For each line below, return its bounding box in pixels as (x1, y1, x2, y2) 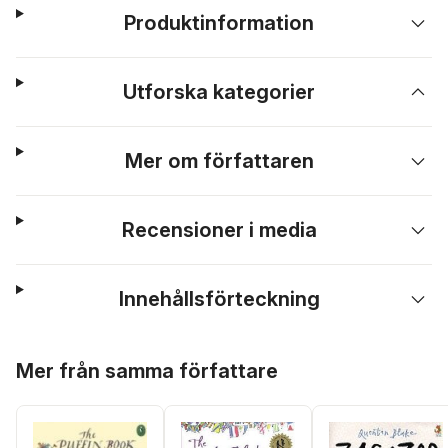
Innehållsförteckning (118, 287, 320, 311)
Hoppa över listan (15, 347, 140, 365)
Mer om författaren (124, 149, 314, 173)
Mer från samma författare (16, 359, 278, 383)
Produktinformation (124, 11, 315, 35)
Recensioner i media (121, 218, 317, 242)
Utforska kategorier (123, 80, 316, 104)
